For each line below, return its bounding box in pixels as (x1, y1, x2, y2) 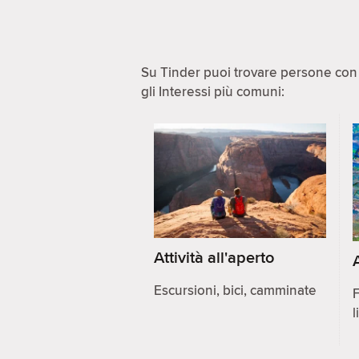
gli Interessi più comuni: (141, 82, 284, 101)
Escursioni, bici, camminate (154, 280, 317, 301)
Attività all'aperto (154, 245, 274, 269)
